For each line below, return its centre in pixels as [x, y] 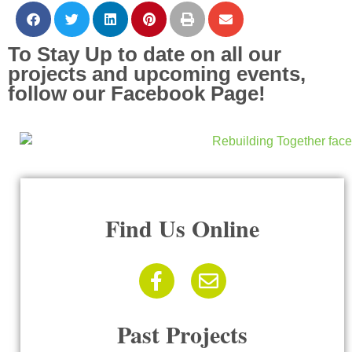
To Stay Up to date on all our [145, 55]
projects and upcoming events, [157, 74]
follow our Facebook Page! [137, 94]
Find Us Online [182, 228]
